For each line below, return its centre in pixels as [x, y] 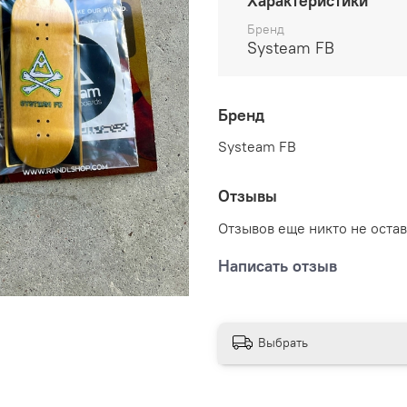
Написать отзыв [278, 266]
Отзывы [248, 196]
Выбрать [283, 342]
